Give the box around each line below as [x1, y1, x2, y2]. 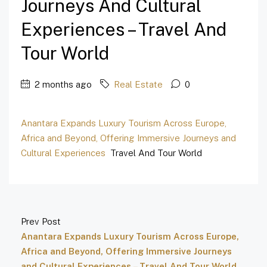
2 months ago [32, 79, 92, 90]
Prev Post [21, 216, 61, 227]
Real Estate [114, 79, 163, 90]
